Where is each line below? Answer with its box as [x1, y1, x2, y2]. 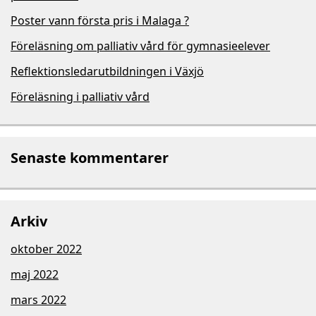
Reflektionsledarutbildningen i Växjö [11, 63, 204, 79]
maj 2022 [11, 267, 59, 282]
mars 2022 [11, 292, 66, 308]
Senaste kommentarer [11, 148, 169, 167]
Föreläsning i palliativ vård [11, 89, 150, 104]
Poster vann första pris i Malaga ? [11, 13, 189, 28]
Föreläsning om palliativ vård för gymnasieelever [11, 38, 270, 54]
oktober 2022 [11, 241, 82, 257]
